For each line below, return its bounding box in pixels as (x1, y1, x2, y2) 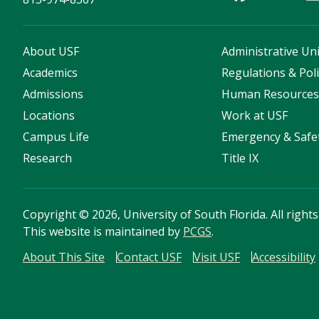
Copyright (23, 206, 79, 223)
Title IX (221, 150, 259, 167)
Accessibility (252, 249, 315, 266)
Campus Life (23, 129, 89, 145)
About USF (23, 43, 79, 60)
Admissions (23, 86, 83, 103)
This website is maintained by (23, 224, 183, 240)
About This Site (23, 249, 105, 266)
